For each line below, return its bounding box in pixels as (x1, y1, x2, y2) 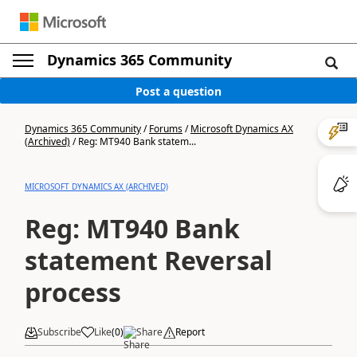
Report (175, 325, 205, 339)
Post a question (135, 83, 222, 99)
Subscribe (37, 325, 81, 339)
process (25, 275, 121, 309)
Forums (149, 122, 182, 135)
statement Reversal (25, 243, 273, 277)
